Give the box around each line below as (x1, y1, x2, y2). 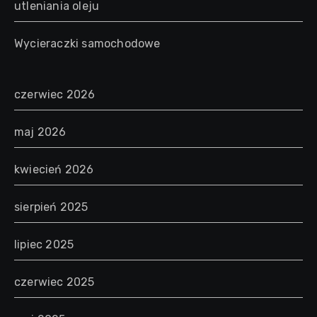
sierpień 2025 (14, 200, 88, 214)
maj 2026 (14, 125, 67, 139)
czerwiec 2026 (14, 87, 96, 101)
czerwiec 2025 (14, 275, 95, 289)
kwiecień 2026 (14, 162, 94, 176)
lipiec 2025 (14, 237, 74, 251)
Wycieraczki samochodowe (14, 36, 161, 50)
